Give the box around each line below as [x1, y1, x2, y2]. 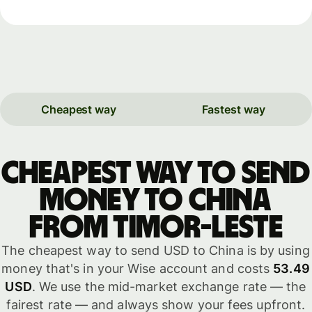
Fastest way [201, 102, 265, 117]
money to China [40, 185, 272, 217]
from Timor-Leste [29, 212, 283, 244]
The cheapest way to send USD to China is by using [1, 243, 310, 258]
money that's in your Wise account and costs [1, 261, 274, 276]
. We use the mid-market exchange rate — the [31, 279, 306, 295]
